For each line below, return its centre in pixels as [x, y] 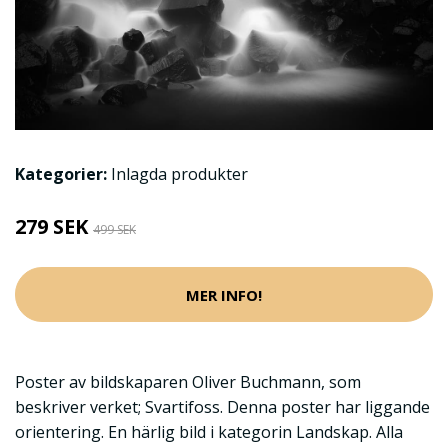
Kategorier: [61, 174]
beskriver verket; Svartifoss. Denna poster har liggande [222, 407]
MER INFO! [224, 294]
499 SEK [114, 230]
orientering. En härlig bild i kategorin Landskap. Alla [209, 432]
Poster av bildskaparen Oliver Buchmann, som [188, 382]
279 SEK [54, 227]
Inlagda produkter [179, 174]
